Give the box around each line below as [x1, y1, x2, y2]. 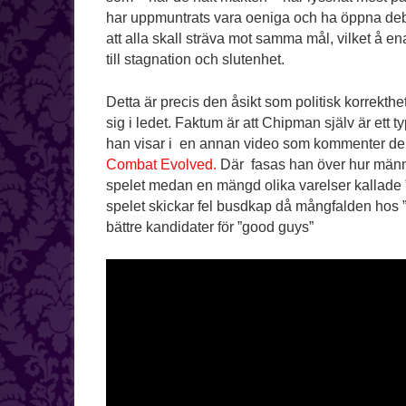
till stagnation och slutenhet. [106, 52, 285, 68]
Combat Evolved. [106, 157, 217, 173]
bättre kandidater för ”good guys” [106, 219, 314, 236]
